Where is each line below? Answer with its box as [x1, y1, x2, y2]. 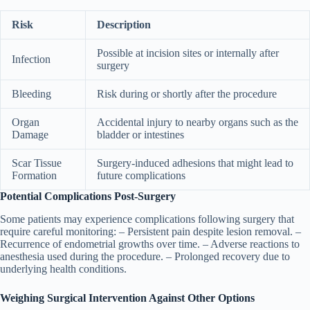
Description [97, 19, 151, 31]
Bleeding [12, 88, 51, 100]
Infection [12, 53, 51, 66]
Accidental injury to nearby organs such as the [97, 116, 298, 129]
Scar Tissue [12, 157, 62, 170]
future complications [97, 170, 185, 182]
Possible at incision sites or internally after [97, 47, 279, 60]
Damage [12, 129, 48, 141]
